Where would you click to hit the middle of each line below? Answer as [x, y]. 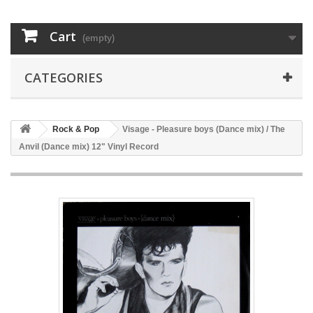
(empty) [99, 38]
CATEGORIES [64, 78]
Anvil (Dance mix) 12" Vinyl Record [89, 147]
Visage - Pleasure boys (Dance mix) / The [204, 130]
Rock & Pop [76, 130]
